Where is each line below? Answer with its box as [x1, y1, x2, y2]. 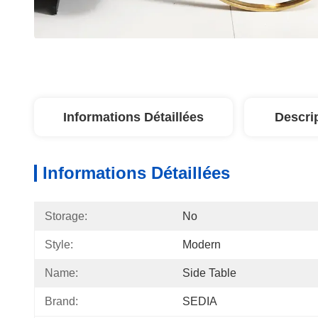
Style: [45, 238, 73, 251]
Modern [182, 238, 221, 251]
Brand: [45, 295, 78, 307]
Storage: [45, 210, 87, 222]
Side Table [182, 267, 236, 279]
